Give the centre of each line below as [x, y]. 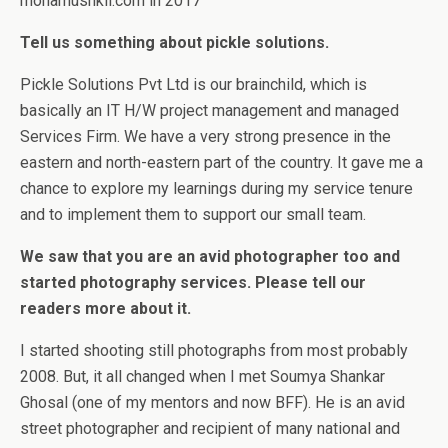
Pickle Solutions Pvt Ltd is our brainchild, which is [193, 84]
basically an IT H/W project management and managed [209, 110]
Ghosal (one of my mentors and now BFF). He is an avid [212, 402]
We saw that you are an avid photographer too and [210, 256]
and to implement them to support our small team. [193, 214]
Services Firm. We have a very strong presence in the [205, 136]
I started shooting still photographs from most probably [214, 350]
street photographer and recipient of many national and [210, 428]
